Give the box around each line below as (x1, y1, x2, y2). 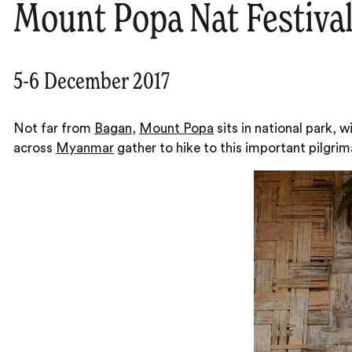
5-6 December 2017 (13, 71, 170, 95)
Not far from (13, 122, 94, 136)
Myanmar (56, 141, 114, 156)
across (13, 141, 56, 156)
